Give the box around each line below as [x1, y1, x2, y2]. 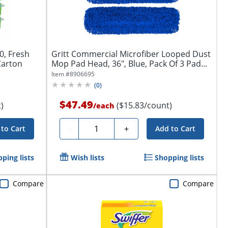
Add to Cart [155, 124, 196, 134]
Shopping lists [155, 153, 205, 163]
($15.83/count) [117, 100, 172, 111]
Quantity [82, 122, 116, 133]
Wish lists [71, 153, 104, 163]
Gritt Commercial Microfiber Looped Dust [51, 48, 211, 60]
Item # [51, 70, 70, 79]
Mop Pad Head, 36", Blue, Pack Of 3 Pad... [51, 58, 207, 70]
